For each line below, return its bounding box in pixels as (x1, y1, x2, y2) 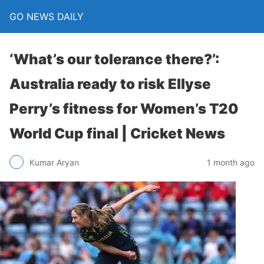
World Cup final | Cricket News (9, 125, 225, 142)
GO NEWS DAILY (9, 11, 84, 22)
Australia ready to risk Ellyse (9, 75, 211, 93)
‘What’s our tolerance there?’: (9, 51, 220, 68)
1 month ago (207, 157, 255, 167)
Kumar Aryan (29, 157, 79, 167)
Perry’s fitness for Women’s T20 (9, 100, 239, 117)
